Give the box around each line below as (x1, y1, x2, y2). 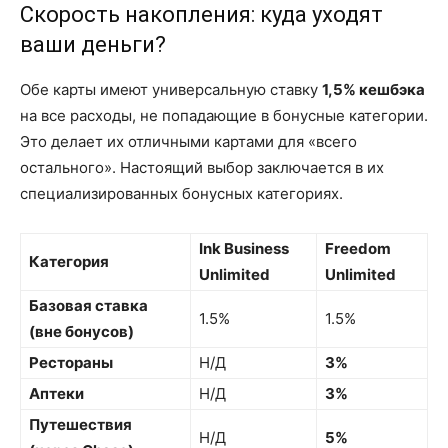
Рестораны (29, 353, 113, 372)
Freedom (325, 239, 391, 258)
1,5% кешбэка (322, 80, 425, 99)
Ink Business (199, 239, 289, 258)
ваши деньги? (20, 32, 166, 57)
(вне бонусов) (29, 322, 134, 341)
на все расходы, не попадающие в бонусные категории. (20, 106, 428, 125)
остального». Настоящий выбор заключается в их (20, 158, 384, 177)
